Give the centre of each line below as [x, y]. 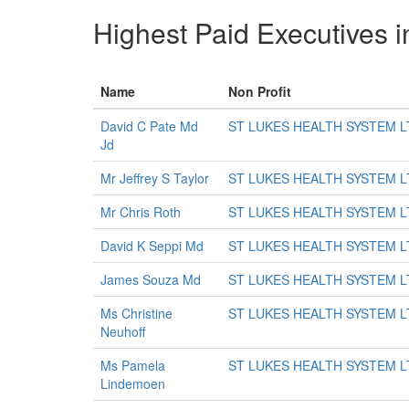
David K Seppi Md [152, 246]
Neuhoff [123, 331]
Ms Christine [136, 313]
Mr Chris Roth [141, 212]
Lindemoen [133, 383]
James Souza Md [151, 279]
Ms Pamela [133, 365]
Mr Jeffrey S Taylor [155, 178]
